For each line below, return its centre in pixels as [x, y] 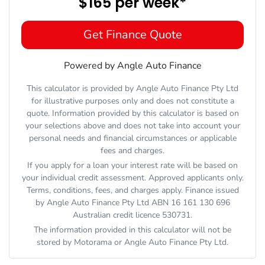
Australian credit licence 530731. [132, 215]
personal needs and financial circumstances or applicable [132, 138]
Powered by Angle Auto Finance [132, 66]
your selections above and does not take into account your [132, 126]
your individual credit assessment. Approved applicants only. [132, 178]
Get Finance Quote [132, 35]
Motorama [93, 243]
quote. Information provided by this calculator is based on [132, 114]
